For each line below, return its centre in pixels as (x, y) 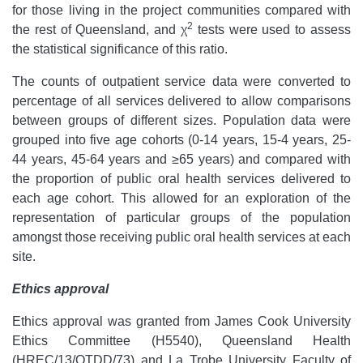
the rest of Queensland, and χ (100, 30)
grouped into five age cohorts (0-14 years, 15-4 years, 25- (181, 140)
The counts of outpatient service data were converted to (181, 81)
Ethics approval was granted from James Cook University (181, 321)
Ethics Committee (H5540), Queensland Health (181, 341)
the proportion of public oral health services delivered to (181, 179)
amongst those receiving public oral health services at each (181, 237)
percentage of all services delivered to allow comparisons (181, 101)
